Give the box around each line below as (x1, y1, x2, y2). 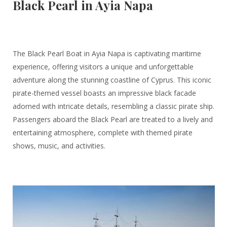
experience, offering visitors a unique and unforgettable (12, 62, 194, 72)
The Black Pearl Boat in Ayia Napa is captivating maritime (12, 49, 201, 59)
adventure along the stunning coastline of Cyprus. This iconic (12, 75, 211, 85)
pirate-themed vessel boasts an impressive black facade (12, 88, 196, 98)
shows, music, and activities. (12, 141, 105, 151)
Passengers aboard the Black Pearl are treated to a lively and (12, 115, 213, 125)
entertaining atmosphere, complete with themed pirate (12, 128, 193, 138)
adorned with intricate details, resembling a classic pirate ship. (12, 101, 214, 111)
